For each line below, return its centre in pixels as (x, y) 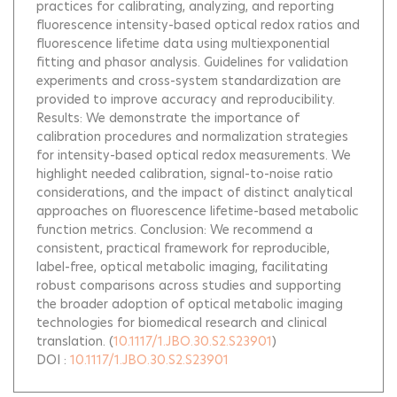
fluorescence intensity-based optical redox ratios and (198, 25)
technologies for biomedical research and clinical (182, 323)
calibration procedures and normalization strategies (192, 136)
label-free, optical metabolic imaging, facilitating (182, 267)
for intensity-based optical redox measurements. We (194, 155)
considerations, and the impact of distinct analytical (195, 192)
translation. (71, 341)
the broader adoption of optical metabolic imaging (190, 304)
